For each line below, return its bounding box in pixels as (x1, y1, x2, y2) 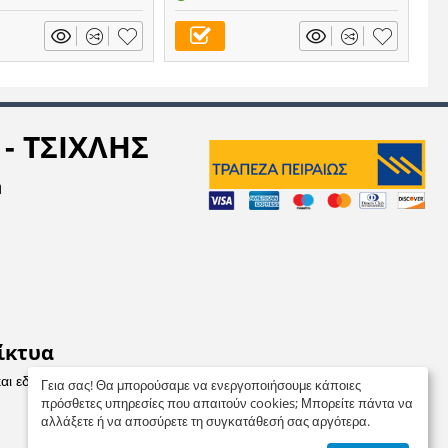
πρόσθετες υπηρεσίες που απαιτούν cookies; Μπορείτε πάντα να (41, 393, 413, 412)
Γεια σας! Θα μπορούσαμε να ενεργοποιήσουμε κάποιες (41, 375, 361, 394)
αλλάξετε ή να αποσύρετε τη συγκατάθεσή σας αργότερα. (41, 411, 370, 430)
